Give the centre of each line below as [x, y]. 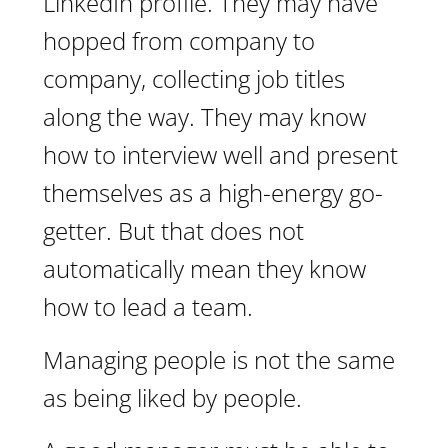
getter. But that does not [173, 230]
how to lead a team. [148, 306]
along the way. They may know [204, 116]
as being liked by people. [172, 397]
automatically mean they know [204, 268]
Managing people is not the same [219, 359]
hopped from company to [179, 40]
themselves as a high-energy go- [213, 192]
